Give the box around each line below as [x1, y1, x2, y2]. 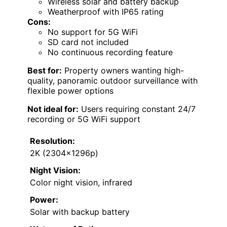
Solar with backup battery [30, 207, 130, 217]
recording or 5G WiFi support [27, 114, 140, 125]
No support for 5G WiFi [48, 27, 138, 37]
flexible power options [27, 86, 113, 96]
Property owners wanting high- [62, 65, 184, 76]
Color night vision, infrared [30, 177, 132, 188]
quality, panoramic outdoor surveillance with [27, 75, 198, 86]
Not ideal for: [27, 104, 79, 115]
